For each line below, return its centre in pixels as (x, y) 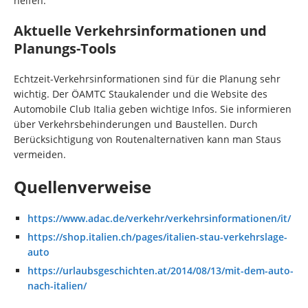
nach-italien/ (57, 286)
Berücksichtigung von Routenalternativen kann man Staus (147, 140)
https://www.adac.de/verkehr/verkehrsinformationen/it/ (159, 219)
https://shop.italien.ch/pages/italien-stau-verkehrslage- (157, 237)
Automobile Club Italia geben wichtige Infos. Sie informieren (153, 109)
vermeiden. (40, 155)
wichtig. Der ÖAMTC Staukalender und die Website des (141, 94)
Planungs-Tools (65, 49)
